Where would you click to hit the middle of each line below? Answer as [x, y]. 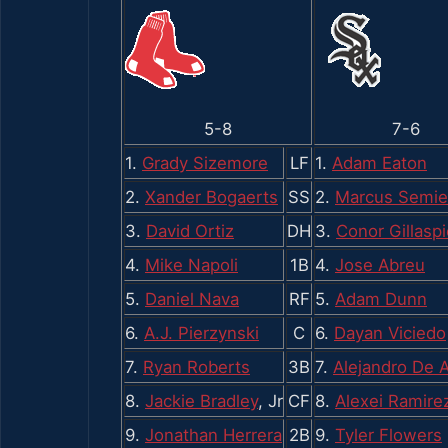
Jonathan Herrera [213, 434]
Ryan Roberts [196, 366]
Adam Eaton [379, 162]
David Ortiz [190, 230]
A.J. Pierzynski [201, 332]
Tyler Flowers [388, 434]
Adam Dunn [381, 298]
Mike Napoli [191, 264]
